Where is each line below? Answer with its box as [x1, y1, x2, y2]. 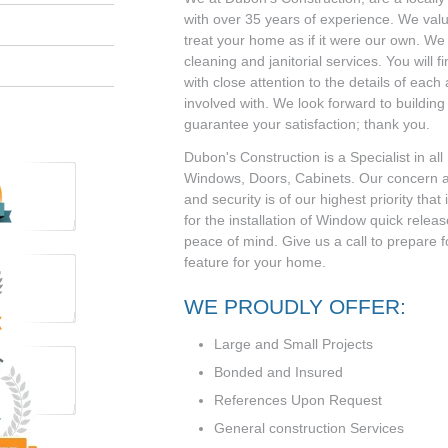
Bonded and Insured [214, 363, 343, 380]
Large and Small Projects [214, 335, 373, 352]
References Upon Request [214, 391, 382, 408]
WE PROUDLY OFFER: [184, 294, 406, 318]
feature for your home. [184, 253, 326, 270]
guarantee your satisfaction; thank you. [184, 116, 430, 133]
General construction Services [214, 419, 404, 436]
